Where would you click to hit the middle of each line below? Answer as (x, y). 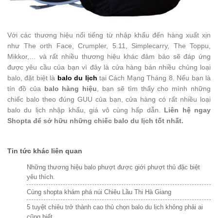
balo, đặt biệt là (32, 78)
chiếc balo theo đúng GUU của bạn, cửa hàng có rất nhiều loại (109, 99)
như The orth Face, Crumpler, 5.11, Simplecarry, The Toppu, (109, 45)
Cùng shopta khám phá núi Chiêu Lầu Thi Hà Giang (99, 192)
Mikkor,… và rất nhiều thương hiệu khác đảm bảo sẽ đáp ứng (109, 56)
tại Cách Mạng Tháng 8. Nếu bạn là (154, 78)
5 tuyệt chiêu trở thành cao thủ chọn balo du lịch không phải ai (115, 207)
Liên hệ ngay (188, 110)
